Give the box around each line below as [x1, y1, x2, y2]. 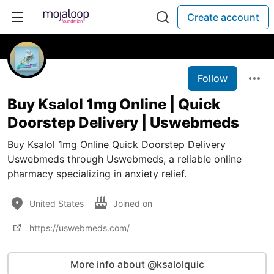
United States [29, 198, 84, 209]
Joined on [113, 198, 155, 209]
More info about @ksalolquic [70, 258, 204, 270]
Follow [198, 72, 228, 84]
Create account [187, 11, 259, 23]
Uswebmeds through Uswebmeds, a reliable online [7, 153, 242, 165]
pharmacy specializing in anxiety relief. [7, 168, 187, 180]
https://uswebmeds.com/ [29, 222, 130, 233]
